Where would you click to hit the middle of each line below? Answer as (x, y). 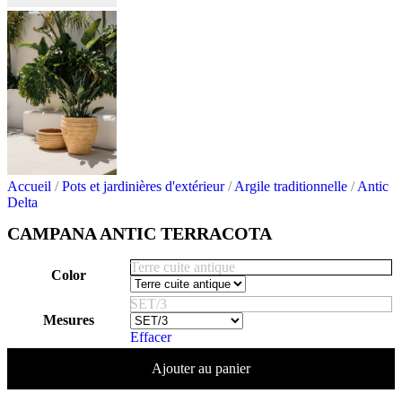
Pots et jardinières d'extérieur (145, 186)
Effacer (151, 336)
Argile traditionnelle (293, 186)
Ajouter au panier (201, 368)
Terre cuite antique (183, 267)
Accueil (31, 186)
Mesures (68, 319)
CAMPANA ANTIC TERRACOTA (140, 234)
